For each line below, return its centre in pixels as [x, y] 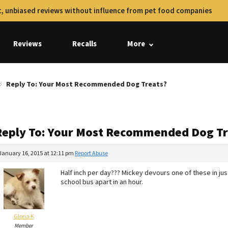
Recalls [84, 44]
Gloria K [24, 217]
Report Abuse [91, 153]
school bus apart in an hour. [102, 182]
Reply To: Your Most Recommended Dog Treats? [87, 84]
